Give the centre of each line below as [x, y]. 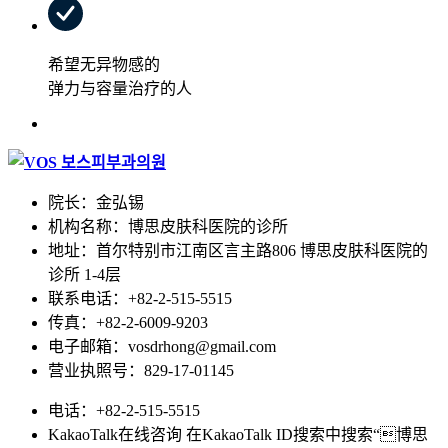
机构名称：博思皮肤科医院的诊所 [168, 226]
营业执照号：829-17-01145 [141, 370]
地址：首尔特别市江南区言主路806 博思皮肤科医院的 [238, 250]
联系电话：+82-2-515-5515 [140, 298]
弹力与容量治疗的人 [120, 88]
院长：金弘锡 [96, 202]
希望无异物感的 [104, 64]
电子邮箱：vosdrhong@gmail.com [162, 346]
